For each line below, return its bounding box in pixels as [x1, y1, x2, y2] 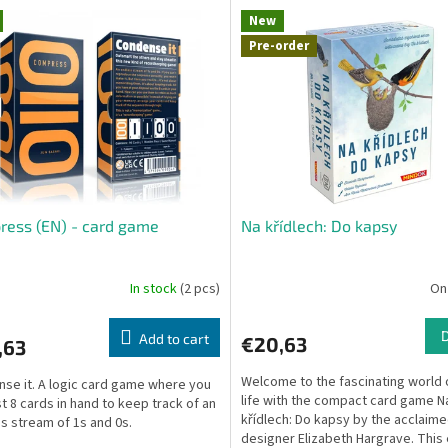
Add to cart [138, 330, 209, 348]
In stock [129, 278, 180, 299]
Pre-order [248, 37, 309, 56]
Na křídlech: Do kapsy [240, 216, 397, 236]
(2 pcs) [179, 278, 220, 299]
